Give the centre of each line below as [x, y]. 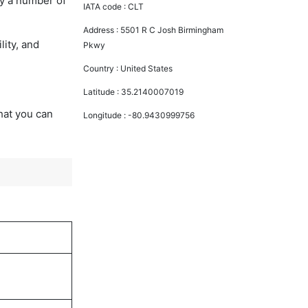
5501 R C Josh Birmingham [172, 30]
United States [147, 68]
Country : [102, 68]
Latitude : [102, 91]
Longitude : [106, 115]
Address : [102, 30]
